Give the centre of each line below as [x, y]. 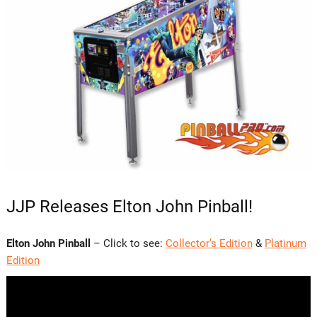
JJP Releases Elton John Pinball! [129, 206]
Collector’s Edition [209, 243]
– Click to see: [128, 243]
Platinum [285, 243]
